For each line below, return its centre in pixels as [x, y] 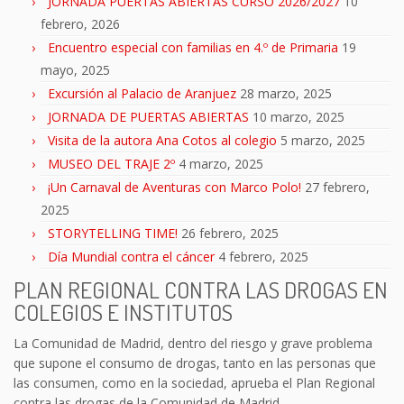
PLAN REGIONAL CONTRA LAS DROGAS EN [201, 290]
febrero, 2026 [80, 24]
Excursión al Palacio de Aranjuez [142, 94]
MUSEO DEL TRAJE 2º [111, 164]
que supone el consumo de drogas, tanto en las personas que [195, 363]
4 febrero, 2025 [263, 257]
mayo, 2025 [75, 70]
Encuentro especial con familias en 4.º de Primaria [193, 48]
